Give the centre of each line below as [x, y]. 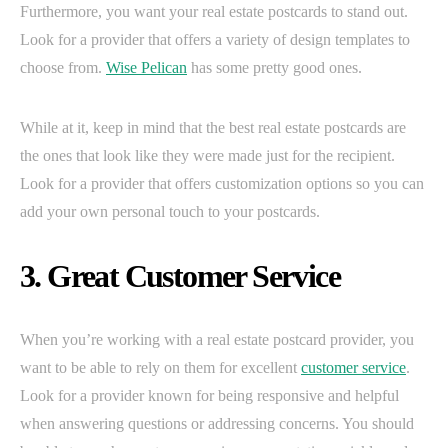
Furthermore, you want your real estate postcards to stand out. [214, 12]
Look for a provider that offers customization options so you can [222, 184]
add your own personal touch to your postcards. [170, 212]
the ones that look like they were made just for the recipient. [207, 156]
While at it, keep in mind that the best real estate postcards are [213, 128]
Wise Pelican [146, 68]
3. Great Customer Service [180, 276]
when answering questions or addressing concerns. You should [217, 424]
